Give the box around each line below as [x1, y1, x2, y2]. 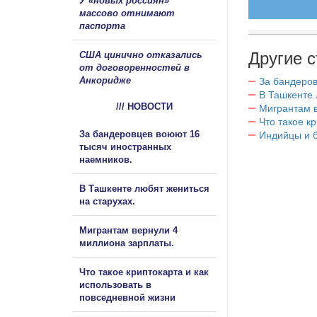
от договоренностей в [79, 62, 190, 73]
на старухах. [79, 195, 135, 207]
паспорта [79, 20, 125, 31]
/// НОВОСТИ [116, 100, 173, 112]
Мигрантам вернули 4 [79, 224, 178, 236]
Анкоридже [79, 74, 131, 86]
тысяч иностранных [79, 141, 171, 152]
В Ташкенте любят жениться [79, 183, 209, 194]
